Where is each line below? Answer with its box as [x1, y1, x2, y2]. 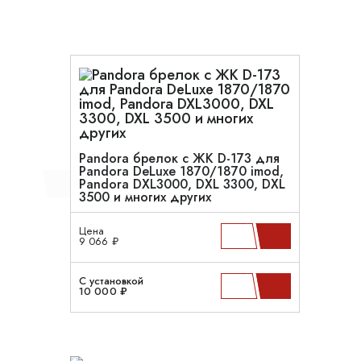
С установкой [79, 273, 144, 288]
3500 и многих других [79, 188, 211, 206]
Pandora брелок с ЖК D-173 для [79, 149, 280, 168]
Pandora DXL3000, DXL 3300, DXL [79, 175, 285, 193]
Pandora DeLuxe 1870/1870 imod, [79, 162, 284, 180]
